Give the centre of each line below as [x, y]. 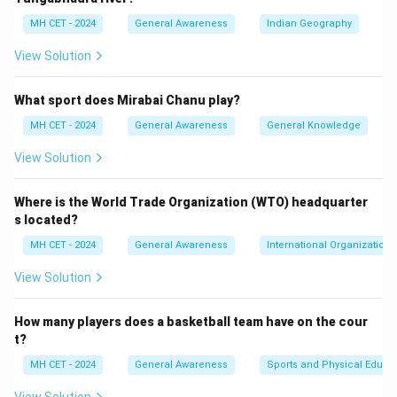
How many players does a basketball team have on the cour [191, 322]
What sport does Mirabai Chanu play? [127, 100]
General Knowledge [314, 125]
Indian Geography [309, 23]
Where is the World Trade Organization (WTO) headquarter [191, 202]
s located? [46, 220]
